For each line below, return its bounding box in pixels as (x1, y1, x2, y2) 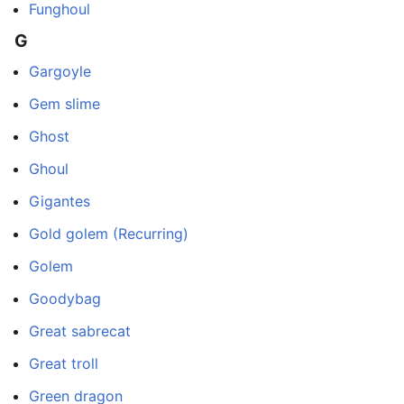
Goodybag (29, 289, 101, 308)
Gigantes (29, 192, 90, 211)
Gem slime (29, 95, 100, 114)
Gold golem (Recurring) (29, 225, 188, 243)
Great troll (29, 354, 98, 373)
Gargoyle (29, 62, 91, 81)
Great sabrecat (29, 322, 131, 341)
